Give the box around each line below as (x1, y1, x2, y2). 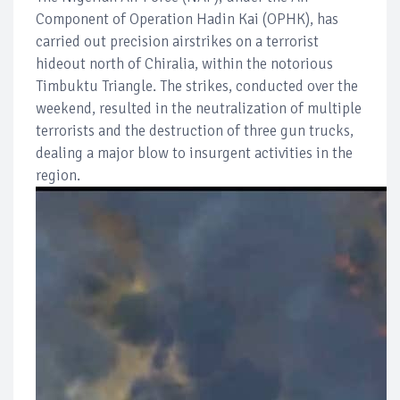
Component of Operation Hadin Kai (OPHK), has (36, 9, 338, 29)
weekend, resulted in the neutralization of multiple (36, 98, 362, 118)
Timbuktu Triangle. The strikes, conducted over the (36, 76, 358, 96)
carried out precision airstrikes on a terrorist (36, 31, 319, 51)
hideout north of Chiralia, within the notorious (36, 54, 333, 73)
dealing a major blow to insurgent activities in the (36, 143, 353, 162)
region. (36, 165, 80, 185)
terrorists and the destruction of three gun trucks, (36, 121, 354, 140)
